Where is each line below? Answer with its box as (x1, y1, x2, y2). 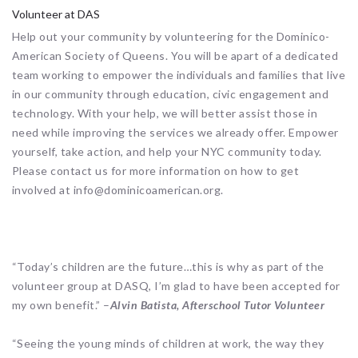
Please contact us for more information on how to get (12, 164, 300, 178)
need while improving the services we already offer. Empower (12, 125, 339, 140)
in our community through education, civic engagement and (12, 87, 329, 101)
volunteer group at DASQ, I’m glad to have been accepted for (12, 279, 340, 293)
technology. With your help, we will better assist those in (12, 106, 318, 121)
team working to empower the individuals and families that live (12, 68, 346, 82)
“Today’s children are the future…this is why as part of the (12, 260, 324, 274)
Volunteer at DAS (12, 7, 100, 22)
